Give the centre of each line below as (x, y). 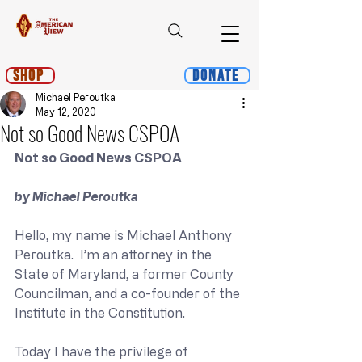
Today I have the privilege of (103, 351)
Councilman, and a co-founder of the (129, 293)
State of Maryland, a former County (126, 274)
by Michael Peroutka (76, 196)
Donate (216, 76)
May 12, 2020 (66, 112)
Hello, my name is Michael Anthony (125, 235)
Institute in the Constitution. (101, 313)
